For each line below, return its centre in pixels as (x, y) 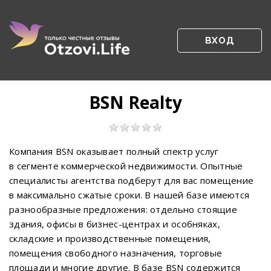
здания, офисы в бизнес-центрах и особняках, (115, 224)
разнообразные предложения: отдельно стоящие (123, 209)
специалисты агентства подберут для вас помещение (132, 180)
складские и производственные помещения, (110, 238)
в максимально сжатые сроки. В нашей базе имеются (129, 195)
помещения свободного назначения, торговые (116, 253)
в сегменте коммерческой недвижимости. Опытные (126, 166)
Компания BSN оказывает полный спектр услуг (114, 151)
